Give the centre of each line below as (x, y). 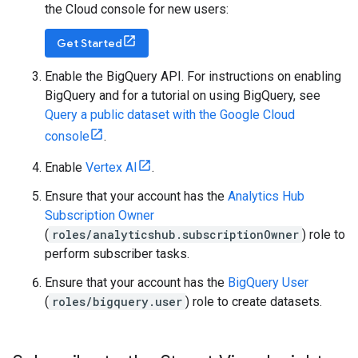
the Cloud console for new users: (137, 9)
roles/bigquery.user (117, 302)
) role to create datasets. (254, 302)
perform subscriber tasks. (117, 254)
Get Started (89, 43)
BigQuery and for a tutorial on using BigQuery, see (183, 95)
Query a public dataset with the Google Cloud (170, 115)
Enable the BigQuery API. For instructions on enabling (193, 76)
